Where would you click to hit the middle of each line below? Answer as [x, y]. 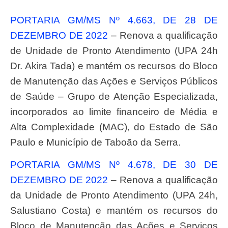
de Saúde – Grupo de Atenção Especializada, [114, 96]
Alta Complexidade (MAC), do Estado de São [114, 127]
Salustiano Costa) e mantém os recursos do [114, 211]
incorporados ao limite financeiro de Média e [114, 111]
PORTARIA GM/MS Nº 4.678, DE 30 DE [13, 165]
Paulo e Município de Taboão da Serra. [95, 142]
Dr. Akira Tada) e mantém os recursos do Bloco [114, 66]
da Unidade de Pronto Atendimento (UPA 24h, [114, 195]
